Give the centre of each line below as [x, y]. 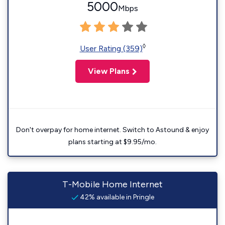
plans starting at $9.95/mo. [113, 142]
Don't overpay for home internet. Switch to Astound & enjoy [113, 130]
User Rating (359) [111, 49]
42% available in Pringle [116, 197]
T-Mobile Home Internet [113, 185]
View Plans [109, 71]
